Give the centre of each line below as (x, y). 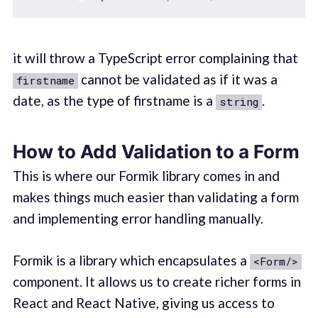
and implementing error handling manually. (138, 219)
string (238, 102)
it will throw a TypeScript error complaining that (155, 58)
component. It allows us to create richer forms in (157, 281)
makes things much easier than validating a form (155, 197)
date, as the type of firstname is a (114, 101)
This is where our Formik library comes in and (146, 176)
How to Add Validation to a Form (156, 151)
